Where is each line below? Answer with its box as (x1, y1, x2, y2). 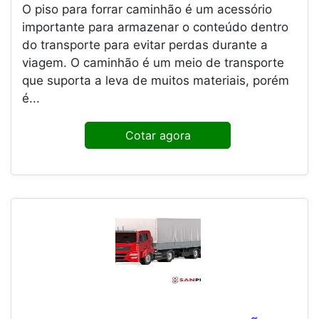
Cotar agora (125, 128, 191, 143)
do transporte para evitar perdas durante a (22, 38, 268, 53)
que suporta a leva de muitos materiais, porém (22, 73, 289, 88)
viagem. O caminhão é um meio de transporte (22, 56, 284, 70)
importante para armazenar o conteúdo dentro (22, 20, 288, 35)
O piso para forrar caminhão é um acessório (22, 2, 272, 17)
